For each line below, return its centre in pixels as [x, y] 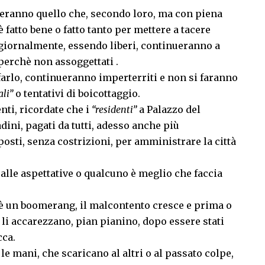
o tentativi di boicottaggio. [77, 94]
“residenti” [114, 110]
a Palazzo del [169, 110]
